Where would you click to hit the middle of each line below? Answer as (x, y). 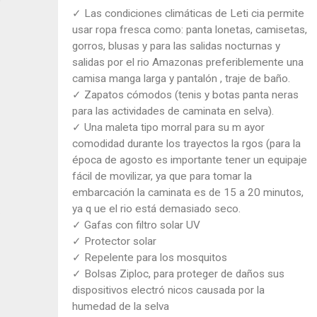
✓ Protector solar (114, 242)
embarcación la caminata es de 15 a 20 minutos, (188, 193)
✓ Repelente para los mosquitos (149, 258)
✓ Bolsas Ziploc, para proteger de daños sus (178, 274)
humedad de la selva (120, 307)
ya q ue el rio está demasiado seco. (156, 209)
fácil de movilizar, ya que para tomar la (162, 177)
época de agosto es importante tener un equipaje (189, 160)
